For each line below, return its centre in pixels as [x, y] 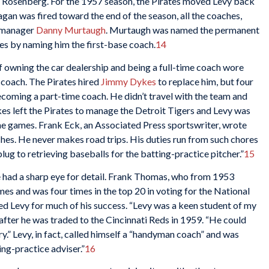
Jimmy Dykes [129, 81]
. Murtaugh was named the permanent [183, 30]
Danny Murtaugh [71, 30]
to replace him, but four [206, 81]
